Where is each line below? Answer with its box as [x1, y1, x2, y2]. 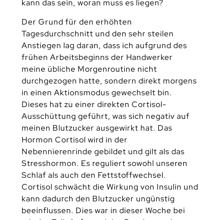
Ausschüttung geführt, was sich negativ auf [21, 111, 190, 122]
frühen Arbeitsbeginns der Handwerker [21, 52, 173, 63]
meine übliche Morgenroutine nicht [21, 64, 157, 75]
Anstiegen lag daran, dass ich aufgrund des [21, 40, 187, 51]
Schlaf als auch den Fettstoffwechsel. [21, 170, 166, 181]
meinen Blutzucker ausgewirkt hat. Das [21, 123, 172, 134]
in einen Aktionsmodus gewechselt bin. [21, 87, 172, 98]
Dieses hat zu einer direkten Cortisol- [21, 99, 166, 110]
